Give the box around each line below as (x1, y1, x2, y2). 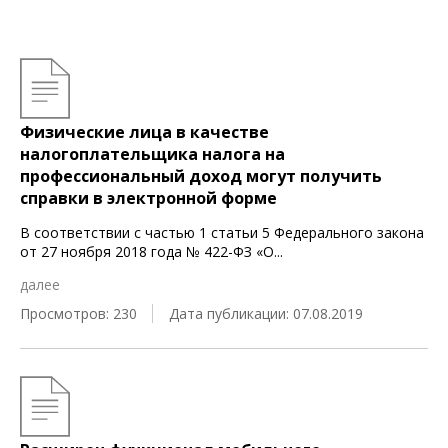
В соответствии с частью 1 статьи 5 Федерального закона (20, 223, 424, 242)
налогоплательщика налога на (20, 143, 285, 165)
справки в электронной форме (20, 187, 277, 209)
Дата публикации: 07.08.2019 (169, 304, 363, 323)
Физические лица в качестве (20, 121, 269, 143)
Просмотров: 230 (20, 304, 137, 323)
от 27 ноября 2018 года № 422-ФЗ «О (20, 242, 274, 261)
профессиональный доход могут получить (20, 165, 382, 187)
